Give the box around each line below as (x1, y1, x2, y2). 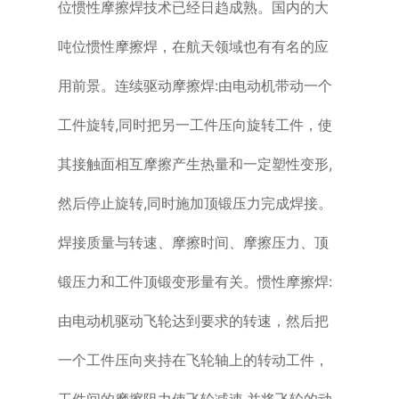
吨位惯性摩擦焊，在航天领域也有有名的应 (57, 37, 329, 55)
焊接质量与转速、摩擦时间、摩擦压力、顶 (57, 232, 329, 251)
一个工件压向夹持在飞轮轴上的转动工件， (57, 350, 329, 369)
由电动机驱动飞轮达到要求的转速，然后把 (57, 311, 329, 330)
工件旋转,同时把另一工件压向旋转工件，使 (57, 115, 332, 134)
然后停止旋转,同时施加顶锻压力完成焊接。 (57, 193, 332, 212)
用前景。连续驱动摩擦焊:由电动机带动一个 (57, 76, 332, 94)
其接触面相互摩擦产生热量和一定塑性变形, (57, 154, 332, 173)
